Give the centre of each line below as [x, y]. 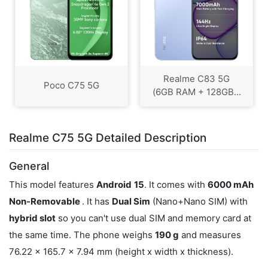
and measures [210, 235]
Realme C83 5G [197, 79]
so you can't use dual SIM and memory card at [153, 218]
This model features [53, 185]
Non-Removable [45, 201]
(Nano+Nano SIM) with [199, 201]
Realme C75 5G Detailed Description [108, 138]
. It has [97, 201]
